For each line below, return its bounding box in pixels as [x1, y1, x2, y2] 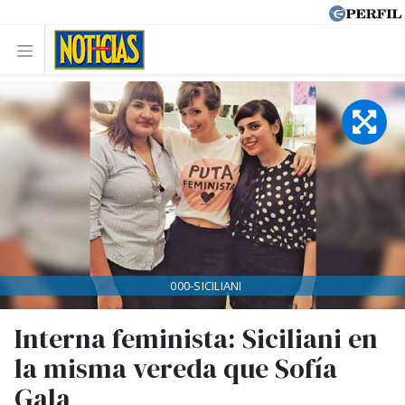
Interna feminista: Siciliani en [14, 320, 378, 357]
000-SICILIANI [170, 278, 242, 294]
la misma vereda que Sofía [14, 350, 337, 387]
